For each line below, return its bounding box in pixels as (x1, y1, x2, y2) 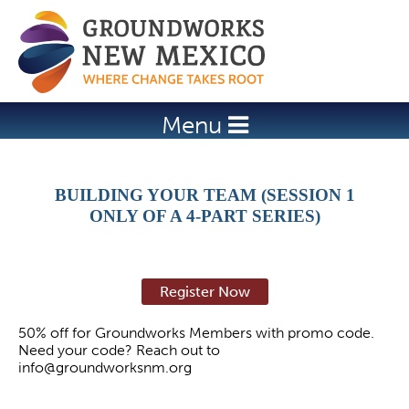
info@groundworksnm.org (18, 359, 192, 376)
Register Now (159, 283, 250, 300)
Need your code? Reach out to (18, 341, 220, 359)
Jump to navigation (146, 10, 263, 30)
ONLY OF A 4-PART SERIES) (89, 206, 320, 225)
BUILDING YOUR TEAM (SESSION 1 (54, 185, 355, 204)
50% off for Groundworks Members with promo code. (18, 324, 374, 341)
